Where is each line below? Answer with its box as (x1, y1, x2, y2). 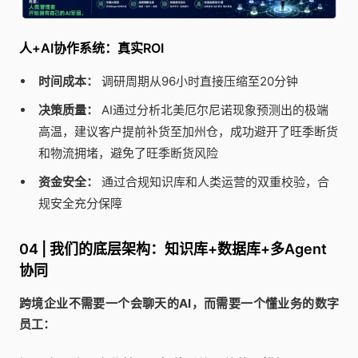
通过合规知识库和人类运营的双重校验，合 (97, 174, 329, 190)
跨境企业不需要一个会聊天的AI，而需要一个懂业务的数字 (19, 296, 339, 312)
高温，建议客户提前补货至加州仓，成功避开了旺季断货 (38, 124, 338, 140)
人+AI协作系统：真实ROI (19, 40, 164, 57)
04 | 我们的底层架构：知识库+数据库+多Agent (19, 241, 327, 258)
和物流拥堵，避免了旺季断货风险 (38, 145, 218, 161)
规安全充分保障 (38, 196, 122, 212)
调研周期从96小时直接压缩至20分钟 (97, 74, 298, 89)
